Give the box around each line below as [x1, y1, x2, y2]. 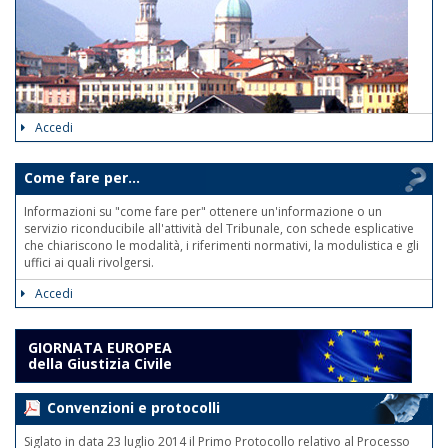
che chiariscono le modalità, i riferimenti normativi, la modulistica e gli [24, 236, 419, 254]
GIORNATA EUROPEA [28, 337, 172, 357]
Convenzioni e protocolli [47, 397, 220, 417]
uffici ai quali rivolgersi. [24, 253, 154, 271]
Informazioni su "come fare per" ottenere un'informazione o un [24, 202, 382, 220]
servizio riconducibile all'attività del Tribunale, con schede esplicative [24, 219, 414, 237]
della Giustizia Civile [28, 353, 172, 373]
